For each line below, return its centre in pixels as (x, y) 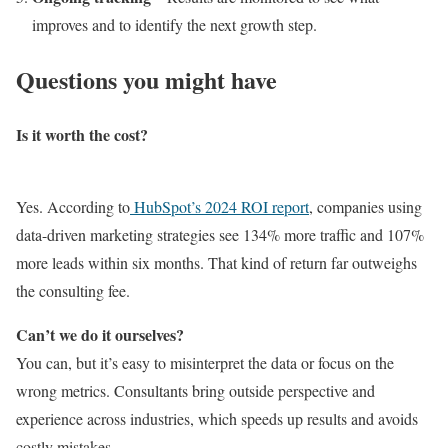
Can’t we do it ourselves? (100, 335)
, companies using (365, 207)
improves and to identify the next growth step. (174, 25)
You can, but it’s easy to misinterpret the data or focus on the (205, 363)
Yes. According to (73, 207)
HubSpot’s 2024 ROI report (219, 207)
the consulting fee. (73, 291)
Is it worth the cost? (82, 135)
